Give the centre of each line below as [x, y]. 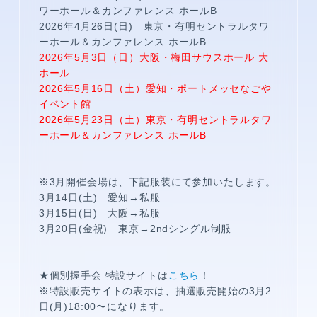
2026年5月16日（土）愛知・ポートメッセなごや [155, 88]
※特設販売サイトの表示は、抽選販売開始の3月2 [155, 291]
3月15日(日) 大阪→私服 [99, 213]
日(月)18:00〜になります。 [104, 306]
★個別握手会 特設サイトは [103, 275]
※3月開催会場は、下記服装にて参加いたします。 [157, 182]
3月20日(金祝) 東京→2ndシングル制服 [135, 229]
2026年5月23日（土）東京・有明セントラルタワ [155, 120]
